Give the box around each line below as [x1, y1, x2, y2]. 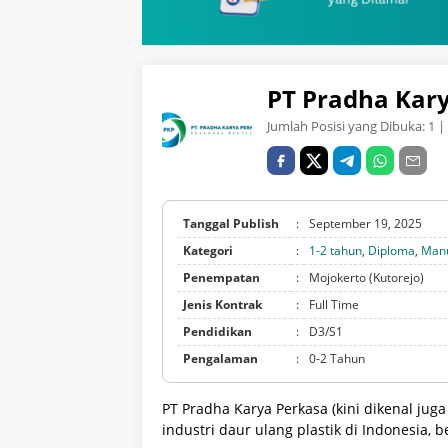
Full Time [309, 296, 359, 314]
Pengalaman [183, 350, 258, 368]
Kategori [183, 242, 233, 260]
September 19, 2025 [309, 215, 422, 233]
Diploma [368, 242, 415, 260]
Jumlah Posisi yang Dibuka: [267, 117, 428, 136]
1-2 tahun [309, 242, 362, 260]
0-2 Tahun [309, 350, 365, 368]
